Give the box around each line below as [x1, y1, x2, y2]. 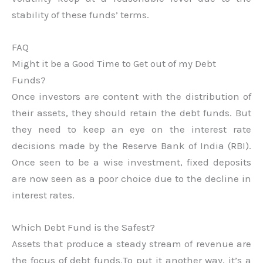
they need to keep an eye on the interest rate [12, 123, 251, 136]
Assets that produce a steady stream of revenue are [12, 238, 251, 250]
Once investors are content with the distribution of [12, 90, 251, 103]
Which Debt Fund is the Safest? [12, 221, 155, 234]
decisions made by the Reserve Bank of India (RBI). [12, 140, 251, 152]
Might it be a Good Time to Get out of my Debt [12, 58, 216, 70]
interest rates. [12, 189, 75, 201]
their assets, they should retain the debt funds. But [12, 107, 251, 119]
